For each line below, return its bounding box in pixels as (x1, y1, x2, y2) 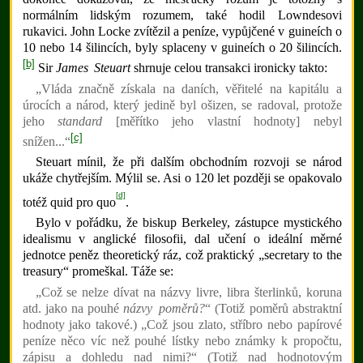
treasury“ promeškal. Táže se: (22, 264, 173, 279)
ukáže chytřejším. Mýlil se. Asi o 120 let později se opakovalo (22, 171, 342, 186)
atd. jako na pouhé (22, 301, 123, 315)
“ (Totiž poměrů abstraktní (205, 301, 342, 315)
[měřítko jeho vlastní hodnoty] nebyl (102, 113, 342, 128)
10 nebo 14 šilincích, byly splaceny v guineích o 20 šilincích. (22, 41, 342, 55)
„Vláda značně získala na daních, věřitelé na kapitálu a (35, 81, 342, 96)
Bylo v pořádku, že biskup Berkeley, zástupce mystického (35, 216, 342, 230)
